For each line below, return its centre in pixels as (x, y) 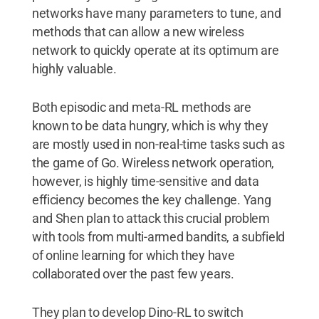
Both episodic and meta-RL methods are (141, 107)
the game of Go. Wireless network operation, (153, 162)
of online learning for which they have (133, 255)
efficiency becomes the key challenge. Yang (151, 199)
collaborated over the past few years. (133, 273)
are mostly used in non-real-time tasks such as (158, 144)
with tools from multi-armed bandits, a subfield (158, 236)
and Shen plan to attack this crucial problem (151, 218)
